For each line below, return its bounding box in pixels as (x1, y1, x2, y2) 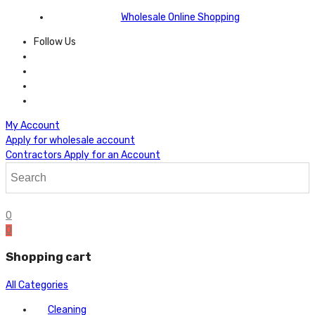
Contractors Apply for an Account (6, 149, 160, 161)
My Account (6, 120, 60, 131)
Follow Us (34, 36, 76, 48)
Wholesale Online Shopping (120, 11, 240, 23)
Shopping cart (6, 250, 91, 264)
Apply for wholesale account (6, 134, 135, 146)
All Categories (6, 278, 68, 291)
